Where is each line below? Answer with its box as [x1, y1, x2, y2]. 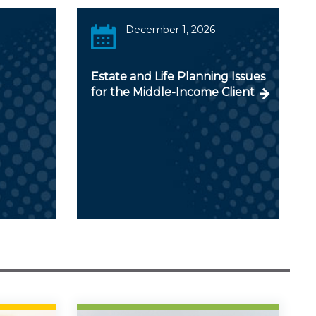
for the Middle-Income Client [90, 85, 255, 99]
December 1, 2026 [126, 23, 216, 36]
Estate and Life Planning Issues [90, 69, 265, 83]
